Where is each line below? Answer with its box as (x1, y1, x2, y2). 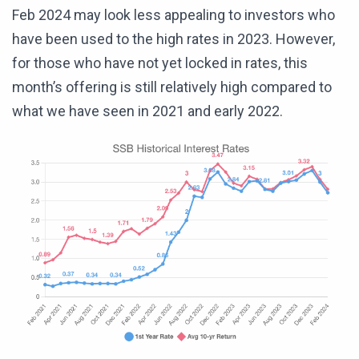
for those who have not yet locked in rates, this (12, 54, 308, 72)
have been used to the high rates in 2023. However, (12, 30, 335, 48)
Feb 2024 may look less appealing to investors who (12, 6, 335, 24)
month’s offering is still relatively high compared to (12, 79, 332, 96)
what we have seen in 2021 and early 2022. (12, 103, 283, 120)
